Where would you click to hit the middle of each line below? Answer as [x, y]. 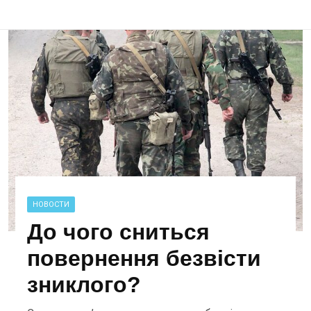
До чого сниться [119, 232]
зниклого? [84, 284]
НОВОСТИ [51, 204]
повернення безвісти [144, 258]
